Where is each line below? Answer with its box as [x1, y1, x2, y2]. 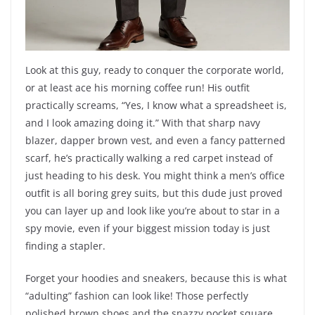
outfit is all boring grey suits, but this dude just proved [25, 186, 283, 200]
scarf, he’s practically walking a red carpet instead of [25, 151, 273, 165]
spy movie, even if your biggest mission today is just [25, 221, 270, 236]
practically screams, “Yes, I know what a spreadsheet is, [25, 98, 287, 112]
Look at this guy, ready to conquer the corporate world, [25, 63, 284, 77]
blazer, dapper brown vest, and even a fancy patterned [25, 134, 285, 148]
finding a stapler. [25, 239, 105, 253]
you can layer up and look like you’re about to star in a [25, 204, 280, 218]
